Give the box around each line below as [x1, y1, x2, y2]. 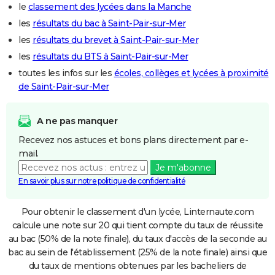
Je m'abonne [155, 161, 211, 173]
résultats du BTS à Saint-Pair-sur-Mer [33, 50, 188, 62]
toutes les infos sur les [18, 67, 114, 79]
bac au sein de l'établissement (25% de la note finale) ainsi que [8, 246, 267, 258]
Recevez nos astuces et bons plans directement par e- [18, 134, 248, 145]
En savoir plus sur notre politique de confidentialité [18, 176, 185, 185]
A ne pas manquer [37, 115, 117, 126]
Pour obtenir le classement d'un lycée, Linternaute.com [21, 206, 254, 217]
